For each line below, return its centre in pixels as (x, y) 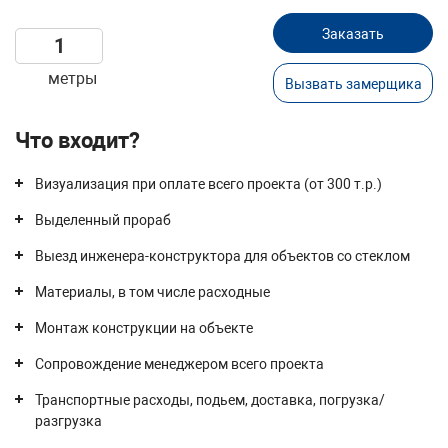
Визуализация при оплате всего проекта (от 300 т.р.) (208, 184)
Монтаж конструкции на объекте (144, 328)
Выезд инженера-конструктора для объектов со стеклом (222, 256)
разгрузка (68, 421)
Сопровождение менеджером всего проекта (179, 364)
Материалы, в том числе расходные (152, 292)
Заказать (353, 34)
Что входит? (77, 140)
